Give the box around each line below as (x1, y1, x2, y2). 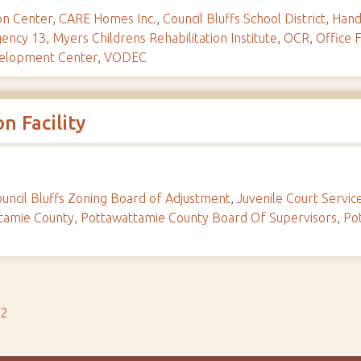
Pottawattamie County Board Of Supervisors (81, 210, 338, 225)
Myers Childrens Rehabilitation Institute (52, 31, 278, 45)
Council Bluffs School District (163, 11, 326, 26)
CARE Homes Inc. (59, 11, 157, 26)
